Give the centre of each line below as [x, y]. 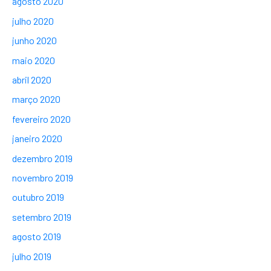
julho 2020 [33, 21]
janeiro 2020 [37, 139]
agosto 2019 [37, 237]
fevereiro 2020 [41, 119]
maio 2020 [34, 60]
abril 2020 [32, 80]
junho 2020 [34, 41]
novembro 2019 [43, 177]
